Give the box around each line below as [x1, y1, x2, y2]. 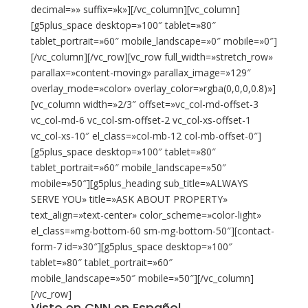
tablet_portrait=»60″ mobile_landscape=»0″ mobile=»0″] [30, 34, 277, 47]
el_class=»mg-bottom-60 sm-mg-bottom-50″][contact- [30, 224, 274, 237]
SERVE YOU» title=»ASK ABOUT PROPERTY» [30, 192, 228, 206]
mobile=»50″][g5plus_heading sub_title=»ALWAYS [30, 177, 248, 190]
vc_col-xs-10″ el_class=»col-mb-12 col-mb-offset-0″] [30, 129, 261, 142]
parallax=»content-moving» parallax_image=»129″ [30, 66, 251, 79]
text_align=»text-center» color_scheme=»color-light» [30, 208, 261, 221]
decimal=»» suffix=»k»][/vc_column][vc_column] [30, 3, 240, 16]
